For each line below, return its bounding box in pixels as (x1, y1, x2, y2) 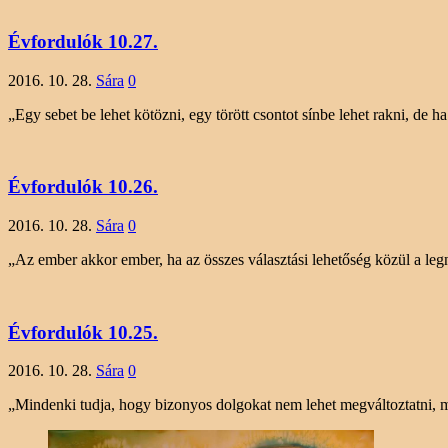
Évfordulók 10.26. (8, 176, 158, 198)
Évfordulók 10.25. (8, 321, 158, 343)
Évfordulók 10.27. (8, 30, 158, 52)
